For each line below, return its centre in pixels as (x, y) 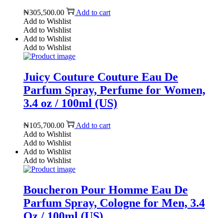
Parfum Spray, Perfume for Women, (114, 90)
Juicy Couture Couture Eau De (101, 77)
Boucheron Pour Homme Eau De (106, 190)
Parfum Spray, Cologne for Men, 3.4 (114, 203)
